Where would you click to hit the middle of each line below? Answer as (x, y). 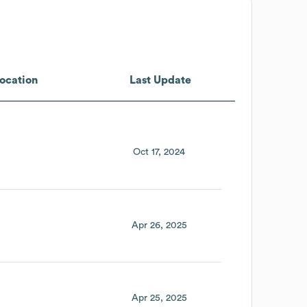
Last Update (160, 80)
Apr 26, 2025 (159, 225)
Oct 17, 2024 (159, 152)
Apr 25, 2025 (159, 298)
